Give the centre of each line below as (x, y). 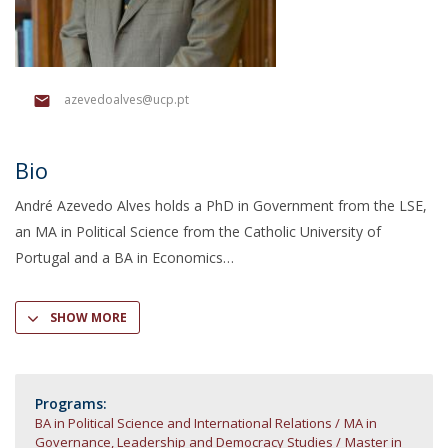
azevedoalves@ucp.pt (126, 100)
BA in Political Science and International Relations (183, 423)
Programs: (71, 403)
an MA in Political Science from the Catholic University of (198, 231)
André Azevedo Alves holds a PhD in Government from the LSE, (221, 205)
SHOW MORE (88, 317)
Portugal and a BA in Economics (119, 257)
